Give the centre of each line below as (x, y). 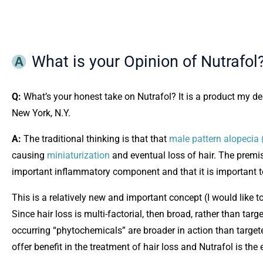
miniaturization (78, 156)
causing (29, 156)
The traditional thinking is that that (95, 139)
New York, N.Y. (41, 113)
